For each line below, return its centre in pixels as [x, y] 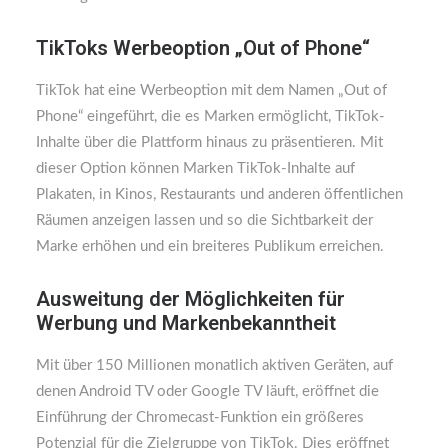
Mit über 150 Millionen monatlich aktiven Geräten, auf [214, 365]
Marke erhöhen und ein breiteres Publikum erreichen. [210, 246]
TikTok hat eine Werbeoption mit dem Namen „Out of [211, 90]
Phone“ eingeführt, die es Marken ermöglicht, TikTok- [210, 116]
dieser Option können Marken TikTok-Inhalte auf [195, 168]
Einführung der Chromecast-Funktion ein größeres [200, 417]
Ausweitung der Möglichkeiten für [190, 299]
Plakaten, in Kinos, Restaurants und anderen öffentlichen [219, 194]
